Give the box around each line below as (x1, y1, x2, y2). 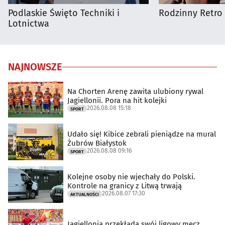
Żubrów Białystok (67, 138, 127, 148)
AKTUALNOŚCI (70, 191, 99, 197)
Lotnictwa (8, 18, 49, 30)
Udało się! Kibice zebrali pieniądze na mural (67, 129, 216, 139)
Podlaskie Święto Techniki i (8, 8, 120, 19)
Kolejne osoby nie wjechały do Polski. (67, 172, 195, 181)
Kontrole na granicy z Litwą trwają (67, 181, 182, 190)
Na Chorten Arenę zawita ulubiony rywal (67, 86, 203, 96)
